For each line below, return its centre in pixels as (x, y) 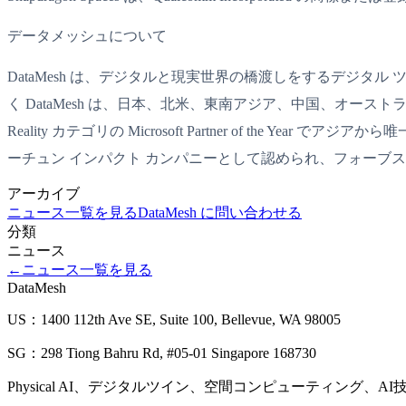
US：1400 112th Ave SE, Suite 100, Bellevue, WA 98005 (174, 319)
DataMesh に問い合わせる (220, 212)
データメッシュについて (87, 36)
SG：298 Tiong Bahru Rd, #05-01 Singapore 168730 (162, 353)
